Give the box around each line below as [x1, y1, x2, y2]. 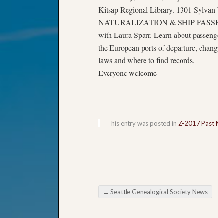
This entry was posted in [107, 119, 178, 127]
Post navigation [98, 195, 181, 209]
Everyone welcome [98, 67, 157, 78]
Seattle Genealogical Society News [109, 187, 208, 196]
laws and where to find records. [98, 54, 195, 65]
